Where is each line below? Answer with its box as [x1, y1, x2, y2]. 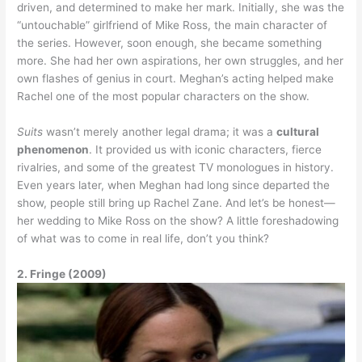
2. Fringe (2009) [17, 267, 107, 280]
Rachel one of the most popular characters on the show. [17, 90, 310, 103]
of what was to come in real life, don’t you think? [17, 231, 270, 245]
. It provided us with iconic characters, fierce [89, 142, 322, 156]
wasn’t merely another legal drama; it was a [43, 124, 277, 138]
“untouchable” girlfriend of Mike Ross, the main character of [17, 19, 328, 32]
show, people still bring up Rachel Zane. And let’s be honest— [17, 196, 336, 209]
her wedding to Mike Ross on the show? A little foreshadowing [17, 213, 339, 227]
